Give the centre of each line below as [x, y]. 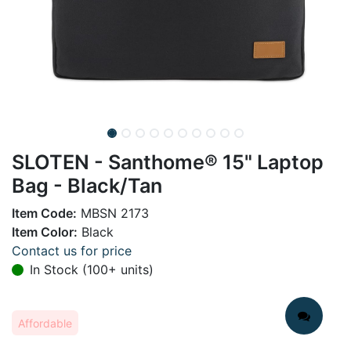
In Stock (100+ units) [92, 270]
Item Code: [44, 213]
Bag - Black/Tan [87, 186]
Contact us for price [72, 251]
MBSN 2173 [113, 213]
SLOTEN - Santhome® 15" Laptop [168, 162]
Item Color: [45, 232]
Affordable [45, 323]
